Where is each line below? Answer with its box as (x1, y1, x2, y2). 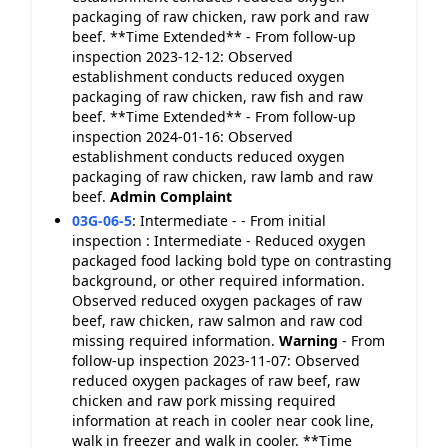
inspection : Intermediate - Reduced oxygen (72, 231, 366, 250)
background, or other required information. (72, 271, 365, 290)
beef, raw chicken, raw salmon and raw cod (72, 311, 363, 330)
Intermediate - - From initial (140, 211, 326, 230)
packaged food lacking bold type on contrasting (72, 251, 392, 270)
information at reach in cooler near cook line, (72, 411, 374, 430)
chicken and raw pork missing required (72, 391, 336, 410)
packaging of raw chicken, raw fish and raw (72, 87, 363, 106)
